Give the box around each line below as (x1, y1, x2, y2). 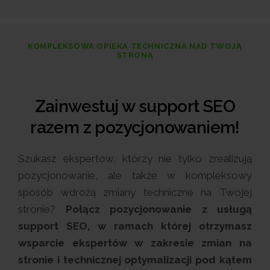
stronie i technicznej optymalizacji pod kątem (18, 254, 252, 266)
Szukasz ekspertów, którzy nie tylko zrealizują (18, 152, 252, 165)
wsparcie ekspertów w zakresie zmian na (18, 237, 252, 249)
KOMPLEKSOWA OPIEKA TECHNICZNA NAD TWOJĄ (28, 42, 242, 51)
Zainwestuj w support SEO (34, 96, 236, 116)
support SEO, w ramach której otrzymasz (18, 220, 252, 232)
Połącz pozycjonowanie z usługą (65, 203, 252, 215)
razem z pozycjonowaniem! (30, 118, 240, 137)
